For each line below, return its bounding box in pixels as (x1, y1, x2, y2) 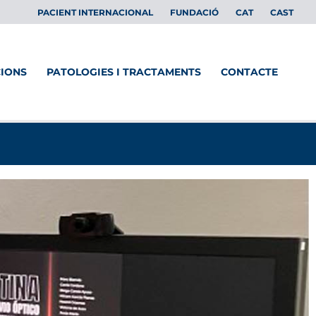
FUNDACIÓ (170, 7, 219, 18)
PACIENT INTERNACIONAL (37, 7, 153, 18)
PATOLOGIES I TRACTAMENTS (47, 66, 201, 78)
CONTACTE (221, 66, 278, 78)
